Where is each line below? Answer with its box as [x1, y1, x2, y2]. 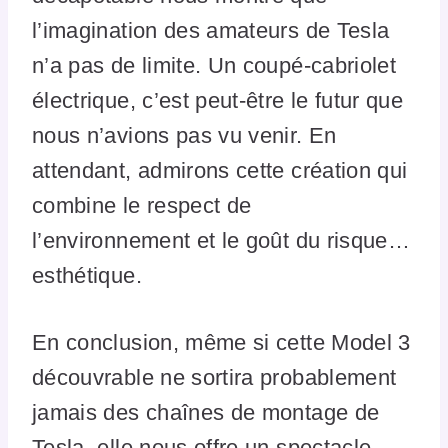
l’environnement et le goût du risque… [32, 227, 411, 253]
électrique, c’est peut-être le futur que [32, 87, 404, 113]
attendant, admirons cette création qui [32, 157, 408, 183]
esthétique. [32, 262, 142, 288]
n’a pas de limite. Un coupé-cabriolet [32, 52, 397, 78]
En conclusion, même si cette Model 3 [32, 329, 411, 355]
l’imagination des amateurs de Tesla [32, 17, 390, 43]
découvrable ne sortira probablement [32, 364, 397, 390]
